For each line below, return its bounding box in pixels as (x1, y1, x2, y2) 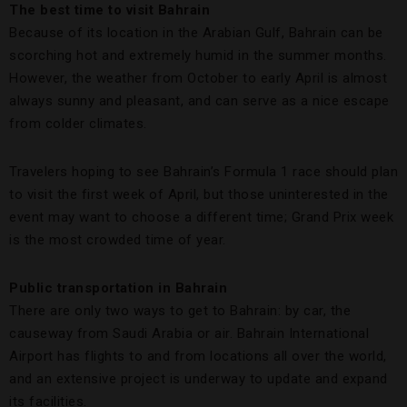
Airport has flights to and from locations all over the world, (9, 348, 387, 365)
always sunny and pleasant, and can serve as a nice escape (9, 93, 390, 110)
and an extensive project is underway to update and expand (9, 371, 388, 388)
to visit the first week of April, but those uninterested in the (9, 186, 389, 203)
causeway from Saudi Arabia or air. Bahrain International (9, 325, 369, 342)
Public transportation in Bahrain (9, 280, 227, 297)
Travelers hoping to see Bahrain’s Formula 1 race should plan (9, 164, 398, 181)
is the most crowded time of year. (9, 232, 226, 249)
